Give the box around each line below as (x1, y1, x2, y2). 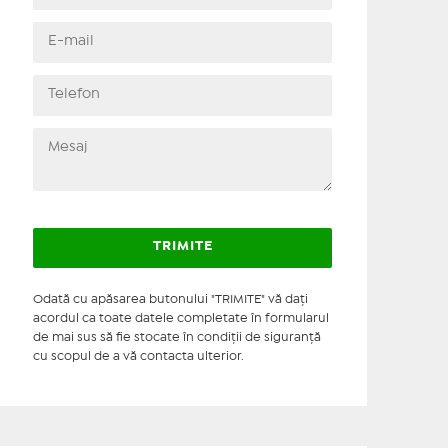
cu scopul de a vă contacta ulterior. (32, 351, 244, 362)
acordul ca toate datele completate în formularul (32, 313, 329, 324)
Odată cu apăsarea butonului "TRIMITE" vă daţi (32, 294, 308, 305)
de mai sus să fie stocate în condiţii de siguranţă (32, 332, 321, 343)
